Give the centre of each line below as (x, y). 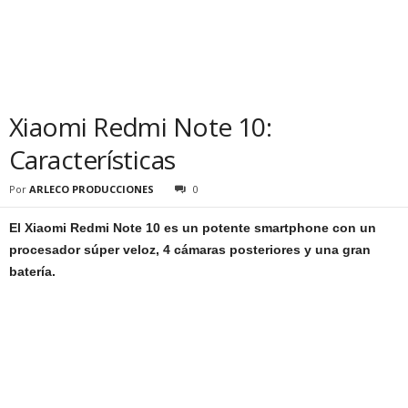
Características (92, 159)
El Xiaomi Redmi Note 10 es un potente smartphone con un (193, 228)
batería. (32, 271)
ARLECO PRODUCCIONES (92, 189)
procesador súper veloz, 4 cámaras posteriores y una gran (190, 250)
